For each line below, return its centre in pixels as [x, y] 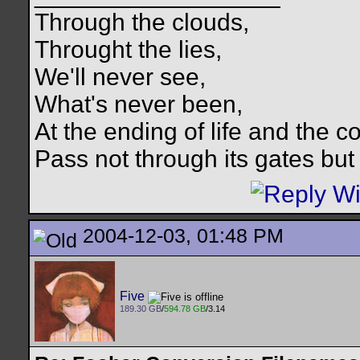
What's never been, [139, 104]
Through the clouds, [142, 22]
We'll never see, [120, 77]
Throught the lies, [128, 50]
